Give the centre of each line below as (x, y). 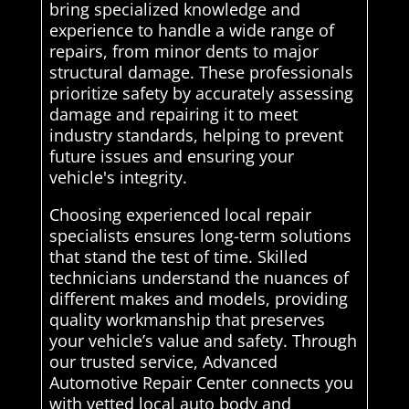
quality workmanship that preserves (187, 320)
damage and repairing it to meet (173, 115)
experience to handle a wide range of (191, 31)
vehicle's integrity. (118, 178)
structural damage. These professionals (201, 73)
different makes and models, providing (198, 299)
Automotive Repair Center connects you (201, 383)
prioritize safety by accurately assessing (201, 94)
